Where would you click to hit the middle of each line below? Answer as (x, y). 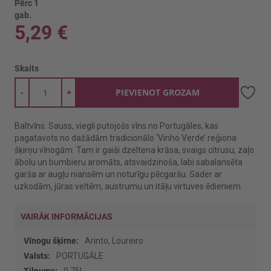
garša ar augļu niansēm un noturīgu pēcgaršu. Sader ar (118, 174)
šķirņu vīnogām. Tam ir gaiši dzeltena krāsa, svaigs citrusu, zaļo (134, 150)
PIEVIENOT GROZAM (158, 92)
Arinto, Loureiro (114, 241)
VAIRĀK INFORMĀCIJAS (67, 217)
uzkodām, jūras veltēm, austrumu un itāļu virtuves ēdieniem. (130, 186)
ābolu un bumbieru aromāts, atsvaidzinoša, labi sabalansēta (129, 162)
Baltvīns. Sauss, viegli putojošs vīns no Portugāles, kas (116, 126)
